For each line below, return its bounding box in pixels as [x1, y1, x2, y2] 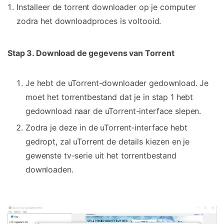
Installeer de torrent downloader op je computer [16, 2, 196, 12]
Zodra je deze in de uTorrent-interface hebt [25, 122, 187, 132]
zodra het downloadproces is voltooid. [16, 16, 161, 26]
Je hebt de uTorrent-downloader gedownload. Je [25, 77, 209, 88]
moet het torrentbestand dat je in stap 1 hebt [25, 91, 193, 102]
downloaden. [25, 164, 73, 174]
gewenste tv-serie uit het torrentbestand [25, 150, 176, 160]
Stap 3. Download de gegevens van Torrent [7, 48, 174, 58]
